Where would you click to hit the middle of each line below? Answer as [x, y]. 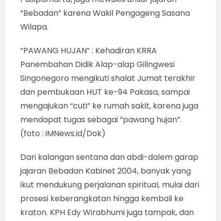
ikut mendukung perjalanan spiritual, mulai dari [110, 184]
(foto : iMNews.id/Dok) [63, 133]
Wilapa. [35, 27]
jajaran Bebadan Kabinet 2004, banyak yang [106, 171]
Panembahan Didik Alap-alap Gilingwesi [98, 64]
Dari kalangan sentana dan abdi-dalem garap [110, 157]
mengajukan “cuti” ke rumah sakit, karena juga [110, 106]
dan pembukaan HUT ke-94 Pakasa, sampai [105, 92]
